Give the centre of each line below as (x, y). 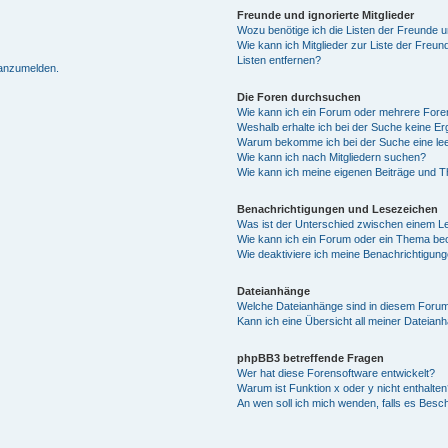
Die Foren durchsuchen (298, 96)
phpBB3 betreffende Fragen (310, 357)
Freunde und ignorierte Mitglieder (325, 14)
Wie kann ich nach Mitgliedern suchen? (331, 156)
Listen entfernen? (278, 59)
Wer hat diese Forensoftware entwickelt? (335, 372)
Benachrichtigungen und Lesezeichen (337, 208)
